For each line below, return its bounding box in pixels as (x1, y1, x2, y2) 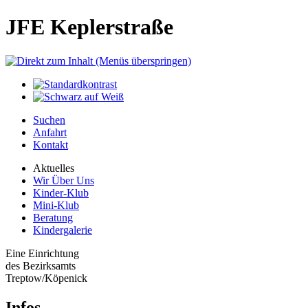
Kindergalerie (33, 223, 92, 236)
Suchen (33, 113, 65, 126)
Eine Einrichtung (5, 247, 79, 259)
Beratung (33, 211, 73, 223)
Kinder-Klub (33, 186, 89, 199)
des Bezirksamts (5, 259, 76, 272)
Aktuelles (33, 162, 74, 174)
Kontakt (33, 138, 68, 151)
